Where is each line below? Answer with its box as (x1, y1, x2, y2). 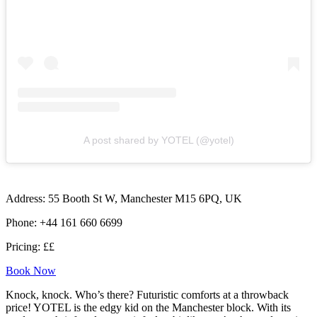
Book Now (6, 265, 56, 277)
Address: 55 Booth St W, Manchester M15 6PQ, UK (6, 192, 242, 205)
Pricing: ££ (6, 241, 54, 253)
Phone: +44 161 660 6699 (6, 217, 122, 229)
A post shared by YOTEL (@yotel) (83, 134, 234, 146)
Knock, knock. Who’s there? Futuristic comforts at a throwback (6, 289, 289, 301)
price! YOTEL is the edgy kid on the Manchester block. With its (6, 301, 291, 314)
